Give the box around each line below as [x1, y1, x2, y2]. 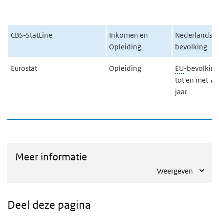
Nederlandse [175, 30, 216, 40]
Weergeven [157, 166, 193, 175]
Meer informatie [15, 151, 87, 163]
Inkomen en [109, 30, 148, 40]
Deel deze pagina [7, 198, 91, 211]
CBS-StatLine [10, 30, 52, 40]
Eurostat [10, 64, 37, 73]
